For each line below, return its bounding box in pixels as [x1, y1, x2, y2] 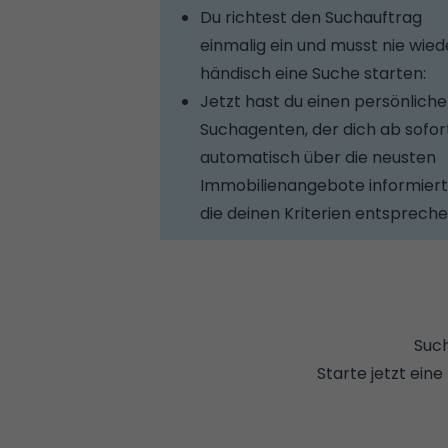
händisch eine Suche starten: [200, 62, 426, 85]
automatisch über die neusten [200, 146, 436, 169]
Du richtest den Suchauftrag [200, 6, 422, 29]
